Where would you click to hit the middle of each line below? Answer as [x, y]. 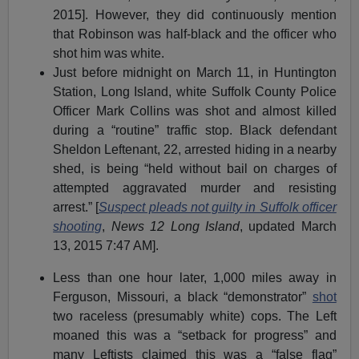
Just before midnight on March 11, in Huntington [195, 72]
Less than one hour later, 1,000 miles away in [195, 277]
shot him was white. [109, 53]
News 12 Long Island [175, 226]
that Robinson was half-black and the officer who [195, 34]
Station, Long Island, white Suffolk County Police [195, 91]
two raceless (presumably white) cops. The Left [195, 316]
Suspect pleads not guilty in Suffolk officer [218, 207]
